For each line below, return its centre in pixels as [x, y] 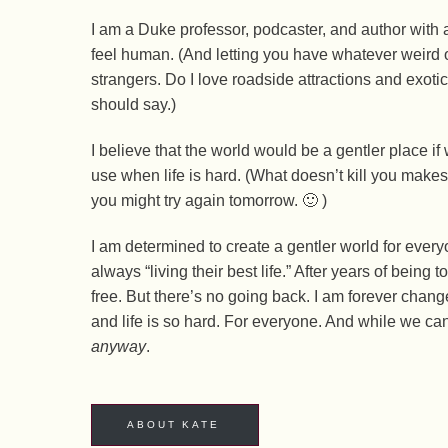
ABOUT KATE [173, 424]
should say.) [133, 105]
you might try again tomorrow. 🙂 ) [209, 201]
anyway [118, 346]
